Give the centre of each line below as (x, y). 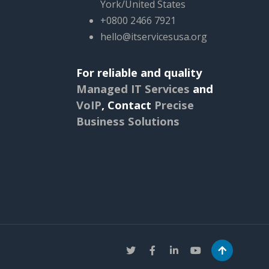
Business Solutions (128, 121)
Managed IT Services (133, 88)
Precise (174, 104)
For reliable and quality (139, 72)
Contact (131, 104)
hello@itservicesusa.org (154, 36)
